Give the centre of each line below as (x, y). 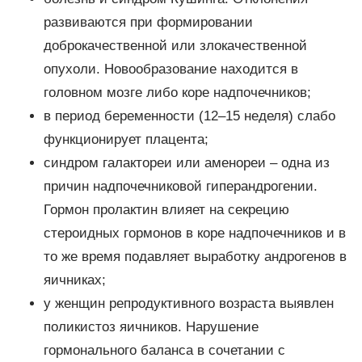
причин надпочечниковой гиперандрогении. (180, 187)
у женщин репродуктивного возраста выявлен (188, 304)
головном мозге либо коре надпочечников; (177, 93)
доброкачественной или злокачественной (175, 46)
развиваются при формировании (148, 23)
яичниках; (74, 280)
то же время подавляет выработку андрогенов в (195, 257)
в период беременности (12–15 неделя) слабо (189, 116)
